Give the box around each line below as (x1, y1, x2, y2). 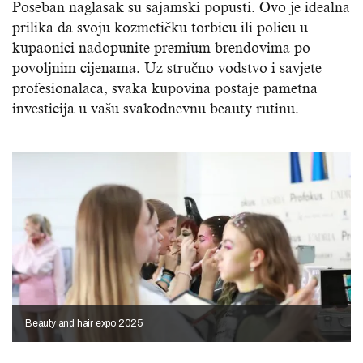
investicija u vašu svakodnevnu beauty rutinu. (12, 100, 299, 117)
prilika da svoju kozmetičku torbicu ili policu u (12, 19, 308, 36)
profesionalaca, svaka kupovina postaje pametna (12, 79, 318, 96)
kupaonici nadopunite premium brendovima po (12, 39, 310, 56)
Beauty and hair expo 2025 (25, 317, 143, 329)
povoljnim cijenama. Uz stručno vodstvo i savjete (12, 59, 322, 76)
